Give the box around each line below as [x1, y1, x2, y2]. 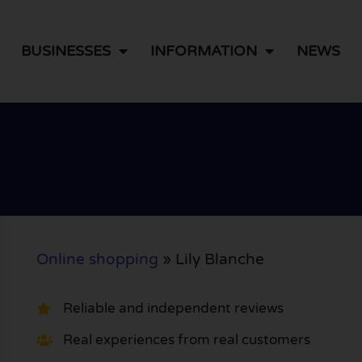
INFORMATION [150, 42, 258, 61]
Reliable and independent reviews [62, 300, 284, 318]
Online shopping [36, 250, 158, 268]
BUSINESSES [21, 42, 112, 61]
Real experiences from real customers [62, 331, 310, 349]
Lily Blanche [175, 250, 264, 268]
